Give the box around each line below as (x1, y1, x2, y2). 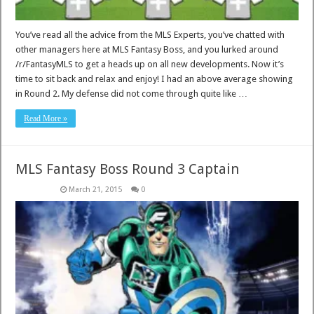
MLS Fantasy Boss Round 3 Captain (15, 161, 240, 178)
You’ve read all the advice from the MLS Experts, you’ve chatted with (15, 29, 285, 41)
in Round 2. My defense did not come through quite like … (15, 88, 248, 100)
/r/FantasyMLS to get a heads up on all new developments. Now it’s (15, 59, 285, 70)
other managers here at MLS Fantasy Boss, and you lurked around (15, 44, 279, 55)
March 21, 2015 (69, 185, 123, 195)
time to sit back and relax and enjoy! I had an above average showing (15, 74, 294, 85)
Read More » (24, 114, 68, 124)
